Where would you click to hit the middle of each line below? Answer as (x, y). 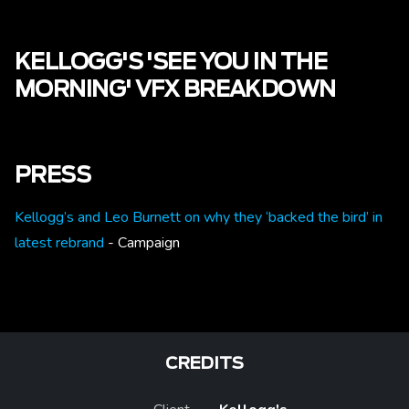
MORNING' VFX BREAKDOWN (175, 90)
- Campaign (142, 242)
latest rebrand (59, 242)
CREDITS (204, 364)
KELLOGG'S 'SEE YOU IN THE (171, 63)
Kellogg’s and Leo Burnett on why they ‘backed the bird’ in (199, 217)
